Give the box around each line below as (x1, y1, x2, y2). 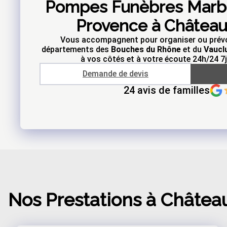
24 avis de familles (123, 84, 210, 96)
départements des (42, 44, 111, 54)
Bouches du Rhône (111, 44, 181, 54)
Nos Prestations (8, 189, 141, 210)
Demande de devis (83, 68, 148, 79)
